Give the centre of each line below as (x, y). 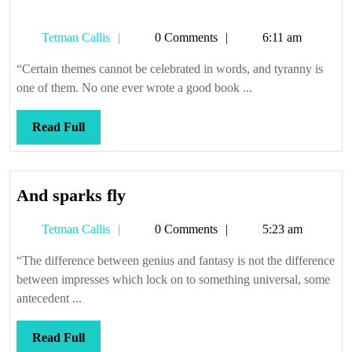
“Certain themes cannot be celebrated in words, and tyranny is (170, 69)
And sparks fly (71, 195)
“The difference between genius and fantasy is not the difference (176, 260)
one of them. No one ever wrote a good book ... (134, 88)
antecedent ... (49, 298)
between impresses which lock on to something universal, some (173, 279)
